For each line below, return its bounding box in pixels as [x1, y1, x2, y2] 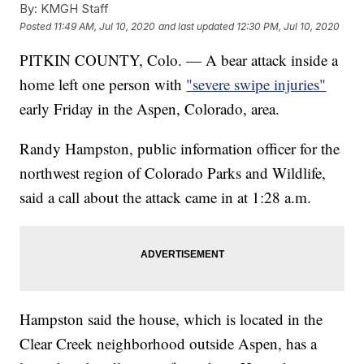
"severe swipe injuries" [186, 74, 327, 95]
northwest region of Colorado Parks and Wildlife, [19, 162, 327, 184]
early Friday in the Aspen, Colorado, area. [19, 98, 280, 119]
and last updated [158, 19, 235, 32]
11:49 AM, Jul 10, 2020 [54, 19, 156, 32]
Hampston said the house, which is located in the [19, 309, 323, 330]
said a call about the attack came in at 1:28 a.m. [19, 187, 312, 208]
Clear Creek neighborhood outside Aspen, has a [19, 333, 318, 354]
